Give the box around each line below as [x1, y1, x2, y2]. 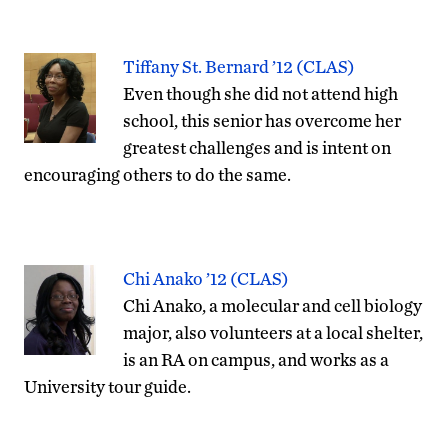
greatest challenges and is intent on [123, 136, 391, 158]
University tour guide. [24, 375, 191, 397]
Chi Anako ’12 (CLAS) [123, 267, 289, 289]
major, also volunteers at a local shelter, [123, 321, 423, 343]
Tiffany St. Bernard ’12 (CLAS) [123, 55, 355, 77]
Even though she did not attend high [123, 82, 398, 104]
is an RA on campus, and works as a [123, 348, 389, 370]
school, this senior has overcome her [123, 109, 401, 131]
